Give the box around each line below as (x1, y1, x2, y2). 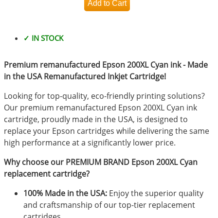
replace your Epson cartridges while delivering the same (4, 126, 210, 137)
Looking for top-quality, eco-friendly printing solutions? (4, 91, 205, 102)
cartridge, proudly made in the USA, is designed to (4, 114, 188, 125)
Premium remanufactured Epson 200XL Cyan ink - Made (4, 59, 208, 70)
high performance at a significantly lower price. (4, 137, 176, 148)
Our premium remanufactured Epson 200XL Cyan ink (4, 102, 198, 113)
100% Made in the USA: (23, 188, 108, 199)
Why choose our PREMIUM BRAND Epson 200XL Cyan (4, 157, 198, 168)
